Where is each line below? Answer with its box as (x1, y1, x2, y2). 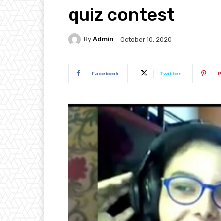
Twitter (159, 69, 181, 77)
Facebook (92, 69, 119, 77)
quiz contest (68, 3, 175, 25)
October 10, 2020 (120, 36, 172, 43)
